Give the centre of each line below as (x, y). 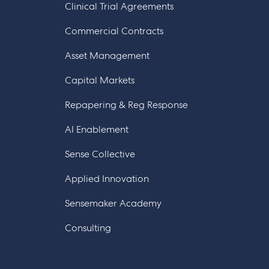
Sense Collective (100, 154)
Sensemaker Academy (113, 203)
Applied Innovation (107, 179)
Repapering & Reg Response (126, 105)
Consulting (88, 228)
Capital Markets (99, 80)
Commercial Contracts (114, 31)
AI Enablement (96, 129)
